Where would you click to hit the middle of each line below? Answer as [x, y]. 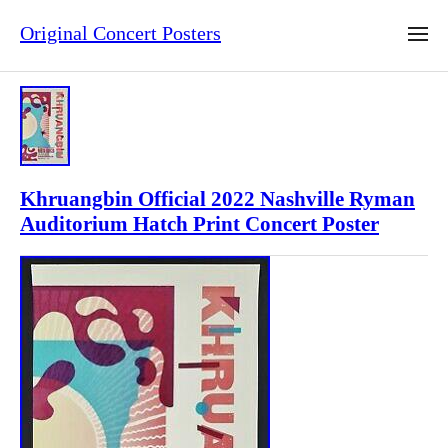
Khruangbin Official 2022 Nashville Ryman [217, 199]
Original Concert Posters [120, 33]
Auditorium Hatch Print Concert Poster [199, 224]
